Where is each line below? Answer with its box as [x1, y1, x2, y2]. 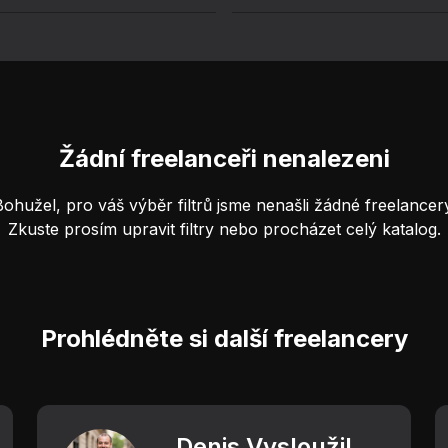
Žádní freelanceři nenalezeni [58, 144, 390, 173]
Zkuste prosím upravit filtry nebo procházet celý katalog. [7, 219, 441, 239]
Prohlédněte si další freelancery [40, 324, 408, 353]
